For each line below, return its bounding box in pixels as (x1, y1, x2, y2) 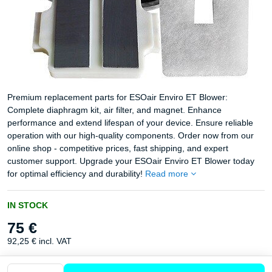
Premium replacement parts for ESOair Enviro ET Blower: (7, 92, 228, 102)
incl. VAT (39, 236, 72, 246)
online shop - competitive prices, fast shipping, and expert (7, 143, 228, 153)
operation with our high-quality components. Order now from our (7, 131, 254, 140)
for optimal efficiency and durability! (7, 169, 145, 178)
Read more (145, 169, 188, 178)
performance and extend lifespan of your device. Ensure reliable (7, 118, 253, 127)
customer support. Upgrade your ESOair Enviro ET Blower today (7, 156, 254, 166)
